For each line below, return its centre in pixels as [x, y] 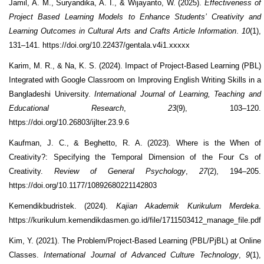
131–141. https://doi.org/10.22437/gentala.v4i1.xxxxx [99, 45]
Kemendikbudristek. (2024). [62, 206]
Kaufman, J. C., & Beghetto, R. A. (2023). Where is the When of [135, 143]
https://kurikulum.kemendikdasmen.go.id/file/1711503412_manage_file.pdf [135, 220]
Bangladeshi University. [52, 94]
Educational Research [66, 108]
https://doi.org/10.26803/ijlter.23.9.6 [69, 122]
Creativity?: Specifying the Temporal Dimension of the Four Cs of [135, 157]
